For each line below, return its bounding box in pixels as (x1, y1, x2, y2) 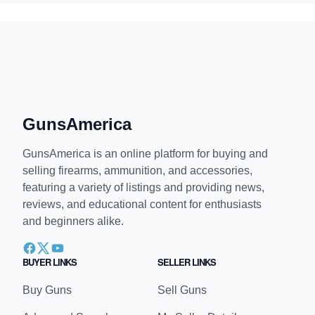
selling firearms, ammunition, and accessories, (22, 165, 252, 177)
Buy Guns (22, 284, 72, 297)
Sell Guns (157, 284, 207, 297)
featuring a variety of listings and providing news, (22, 181, 264, 194)
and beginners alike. (22, 215, 124, 228)
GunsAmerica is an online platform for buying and (22, 148, 268, 160)
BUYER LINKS (22, 255, 77, 269)
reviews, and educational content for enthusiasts (22, 198, 262, 211)
